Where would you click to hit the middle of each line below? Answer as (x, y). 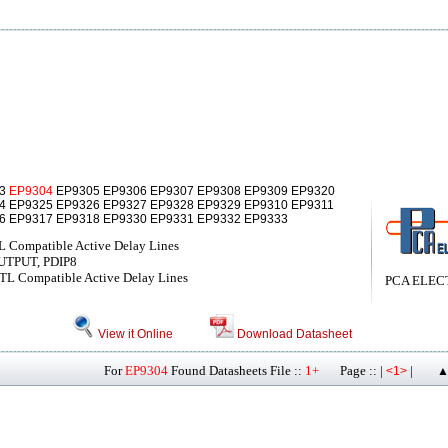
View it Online (134, 334)
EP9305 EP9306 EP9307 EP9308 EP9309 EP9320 (194, 191)
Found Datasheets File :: (236, 370)
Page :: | (352, 370)
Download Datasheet (294, 334)
